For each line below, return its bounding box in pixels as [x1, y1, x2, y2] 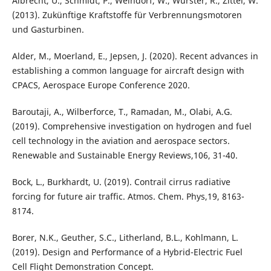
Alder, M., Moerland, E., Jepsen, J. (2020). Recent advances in [11, 50, 258, 62]
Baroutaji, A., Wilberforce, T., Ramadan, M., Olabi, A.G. [11, 106, 232, 118]
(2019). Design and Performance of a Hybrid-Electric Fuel [11, 246, 243, 258]
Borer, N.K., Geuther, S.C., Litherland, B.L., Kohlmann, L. [11, 232, 238, 244]
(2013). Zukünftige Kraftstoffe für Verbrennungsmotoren [11, 9, 242, 21]
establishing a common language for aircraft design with [11, 65, 244, 77]
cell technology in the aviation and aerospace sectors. [11, 135, 230, 147]
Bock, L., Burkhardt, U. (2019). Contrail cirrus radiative [11, 176, 230, 188]
